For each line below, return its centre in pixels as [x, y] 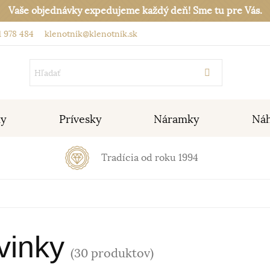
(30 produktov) [112, 253]
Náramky [177, 119]
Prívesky [80, 119]
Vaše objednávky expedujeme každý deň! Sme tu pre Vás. [135, 11]
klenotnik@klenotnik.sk [90, 34]
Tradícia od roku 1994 [149, 158]
